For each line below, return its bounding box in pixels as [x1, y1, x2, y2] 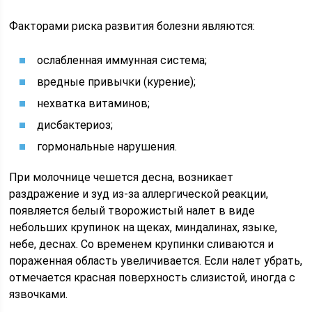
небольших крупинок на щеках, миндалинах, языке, [9, 221, 278, 234]
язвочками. [9, 288, 68, 301]
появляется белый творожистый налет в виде [9, 204, 256, 217]
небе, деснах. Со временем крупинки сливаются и [9, 237, 274, 251]
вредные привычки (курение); [37, 75, 196, 88]
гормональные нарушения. [37, 140, 178, 153]
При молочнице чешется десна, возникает [9, 171, 234, 184]
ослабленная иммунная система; [37, 54, 208, 67]
